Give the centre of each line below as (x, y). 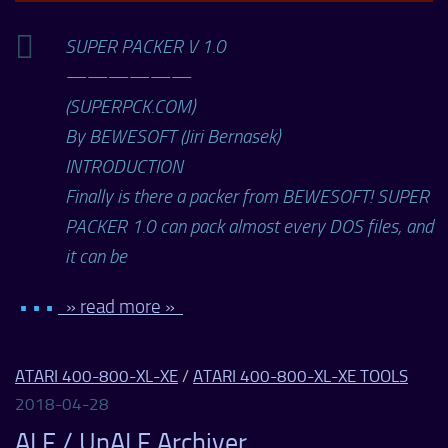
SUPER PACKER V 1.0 (145, 46)
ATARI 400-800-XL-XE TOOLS (300, 375)
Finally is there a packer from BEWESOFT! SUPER (247, 196)
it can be (96, 256)
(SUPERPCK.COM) (130, 106)
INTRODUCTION (124, 166)
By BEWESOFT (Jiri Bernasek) (172, 136)
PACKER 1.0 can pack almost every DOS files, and (249, 226)
